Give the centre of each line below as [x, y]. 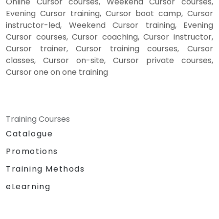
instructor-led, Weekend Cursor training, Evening [109, 25]
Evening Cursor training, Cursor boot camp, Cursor [109, 14]
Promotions [32, 152]
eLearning [28, 187]
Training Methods [45, 169]
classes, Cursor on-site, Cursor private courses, [109, 61]
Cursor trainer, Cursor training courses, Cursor [109, 49]
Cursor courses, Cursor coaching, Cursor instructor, [109, 37]
